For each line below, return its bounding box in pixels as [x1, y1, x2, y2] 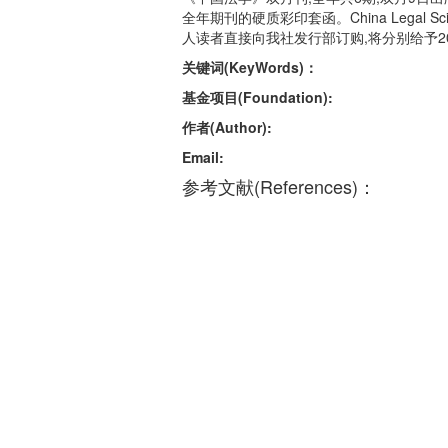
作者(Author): [182, 117, 272, 137]
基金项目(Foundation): [182, 87, 333, 107]
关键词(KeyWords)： [182, 57, 318, 77]
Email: [182, 147, 224, 167]
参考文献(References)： [182, 173, 376, 199]
